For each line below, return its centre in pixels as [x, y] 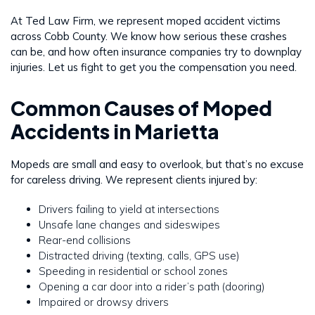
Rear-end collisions [85, 240]
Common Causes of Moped [141, 108]
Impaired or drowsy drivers [104, 302]
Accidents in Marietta [115, 131]
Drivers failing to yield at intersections [129, 210]
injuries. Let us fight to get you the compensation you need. [154, 67]
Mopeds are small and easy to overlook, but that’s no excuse [157, 165]
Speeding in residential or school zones [133, 271]
